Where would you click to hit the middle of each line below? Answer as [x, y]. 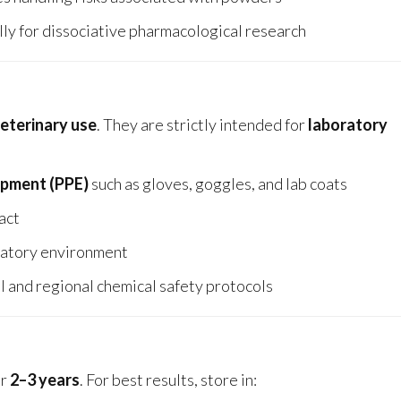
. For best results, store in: [168, 380]
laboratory [348, 125]
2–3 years [45, 380]
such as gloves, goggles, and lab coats [218, 184]
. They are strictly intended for [202, 125]
